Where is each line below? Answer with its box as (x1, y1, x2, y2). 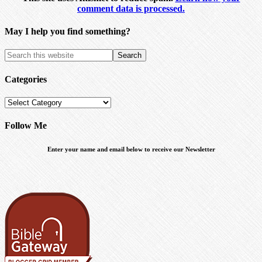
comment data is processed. (77, 3, 185, 13)
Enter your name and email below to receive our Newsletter (47, 146, 215, 153)
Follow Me (5, 120, 47, 131)
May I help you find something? (5, 26, 130, 37)
